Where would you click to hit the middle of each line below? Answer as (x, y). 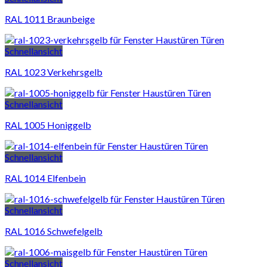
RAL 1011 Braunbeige (50, 19)
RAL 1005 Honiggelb (48, 125)
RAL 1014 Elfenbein (45, 178)
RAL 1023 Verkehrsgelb (54, 72)
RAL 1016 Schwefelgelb (54, 231)
